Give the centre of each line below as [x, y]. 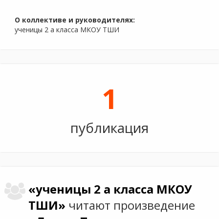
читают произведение [132, 205]
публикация [109, 128]
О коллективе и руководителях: [75, 20]
